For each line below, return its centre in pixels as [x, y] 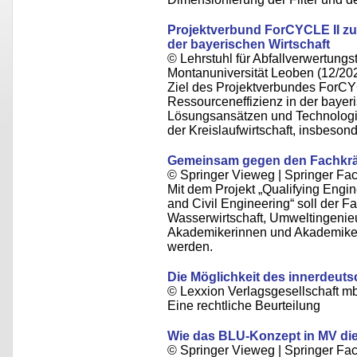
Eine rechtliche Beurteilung [244, 306]
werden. [190, 247]
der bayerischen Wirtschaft [249, 44]
